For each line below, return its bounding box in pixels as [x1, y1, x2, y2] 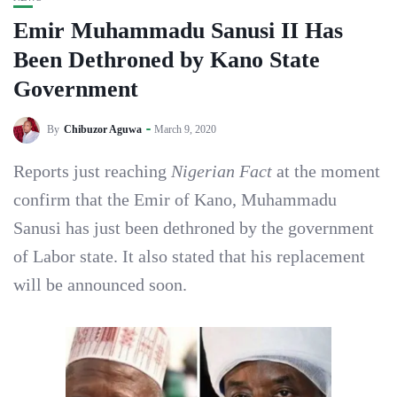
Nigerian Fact [171, 161, 272, 181]
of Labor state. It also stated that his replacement [13, 246, 365, 266]
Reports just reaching [13, 161, 171, 181]
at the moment [272, 161, 380, 181]
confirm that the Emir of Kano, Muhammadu [13, 190, 337, 209]
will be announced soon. [13, 275, 187, 294]
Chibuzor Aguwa [64, 122, 142, 136]
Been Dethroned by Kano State [13, 47, 320, 73]
